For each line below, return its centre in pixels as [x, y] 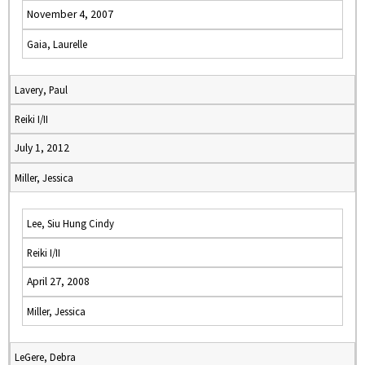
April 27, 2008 [58, 281]
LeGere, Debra [45, 357]
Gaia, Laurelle [57, 44]
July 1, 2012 [42, 148]
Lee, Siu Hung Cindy [70, 223]
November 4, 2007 [70, 14]
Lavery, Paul [41, 90]
